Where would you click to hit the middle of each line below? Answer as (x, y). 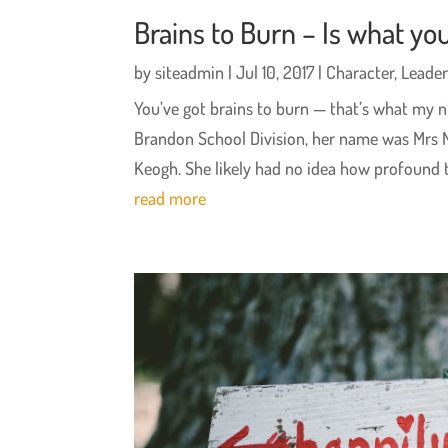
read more (170, 197)
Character (360, 71)
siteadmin (190, 71)
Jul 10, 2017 (275, 71)
